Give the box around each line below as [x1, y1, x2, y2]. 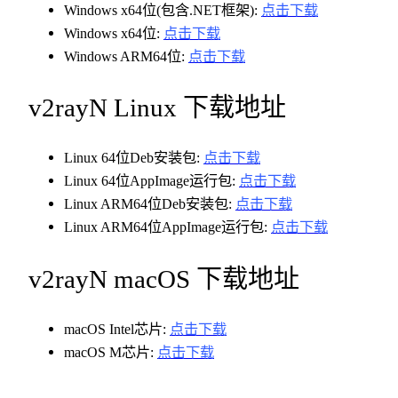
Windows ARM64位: [64, 48, 188, 66]
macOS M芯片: [64, 343, 157, 361]
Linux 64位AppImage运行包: [64, 172, 239, 190]
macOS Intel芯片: [64, 320, 170, 338]
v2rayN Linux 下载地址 [28, 93, 286, 123]
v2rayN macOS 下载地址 [28, 264, 299, 293]
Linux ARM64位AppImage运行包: [64, 219, 271, 236]
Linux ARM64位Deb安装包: [64, 195, 235, 213]
